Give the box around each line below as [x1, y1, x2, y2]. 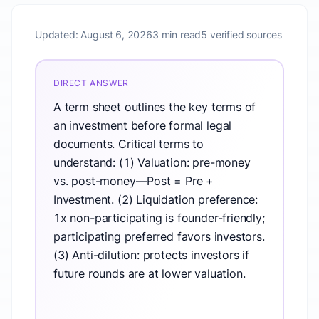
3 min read [152, 28, 202, 41]
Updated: [35, 28, 81, 41]
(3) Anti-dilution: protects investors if [53, 248, 249, 262]
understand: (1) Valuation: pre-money [53, 155, 251, 169]
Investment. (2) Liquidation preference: [53, 192, 258, 206]
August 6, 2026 [80, 28, 152, 41]
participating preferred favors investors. [53, 229, 265, 244]
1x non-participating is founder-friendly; [53, 211, 265, 225]
